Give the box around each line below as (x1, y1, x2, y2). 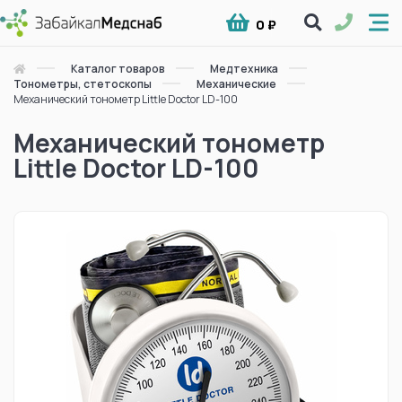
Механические (197, 75, 276, 92)
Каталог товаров (71, 60, 165, 76)
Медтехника (210, 60, 278, 76)
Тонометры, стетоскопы (13, 75, 152, 92)
